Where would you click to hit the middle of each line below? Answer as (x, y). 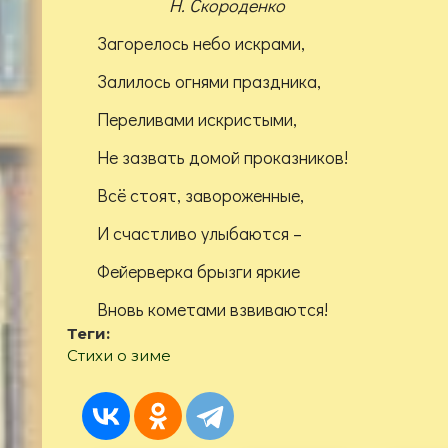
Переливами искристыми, (197, 118)
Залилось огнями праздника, (209, 80)
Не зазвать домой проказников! (222, 156)
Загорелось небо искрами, (201, 42)
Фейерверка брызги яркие (198, 270)
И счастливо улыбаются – (199, 232)
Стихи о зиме (119, 355)
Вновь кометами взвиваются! (212, 308)
